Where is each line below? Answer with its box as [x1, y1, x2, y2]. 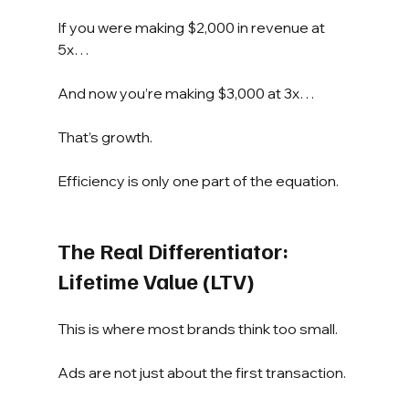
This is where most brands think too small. [57, 319, 338, 338]
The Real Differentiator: [57, 236, 293, 264]
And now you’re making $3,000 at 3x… [57, 83, 315, 102]
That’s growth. [57, 127, 152, 146]
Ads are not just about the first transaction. [57, 362, 346, 382]
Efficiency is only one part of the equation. [57, 171, 339, 190]
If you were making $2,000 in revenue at [57, 17, 328, 37]
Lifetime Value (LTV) [57, 266, 255, 294]
